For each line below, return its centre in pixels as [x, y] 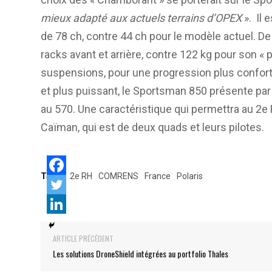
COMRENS [118, 176]
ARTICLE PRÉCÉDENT [83, 238]
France [158, 176]
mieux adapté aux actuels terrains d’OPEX [141, 18]
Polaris [190, 176]
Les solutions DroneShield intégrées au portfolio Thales [141, 253]
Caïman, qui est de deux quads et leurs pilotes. [152, 127]
